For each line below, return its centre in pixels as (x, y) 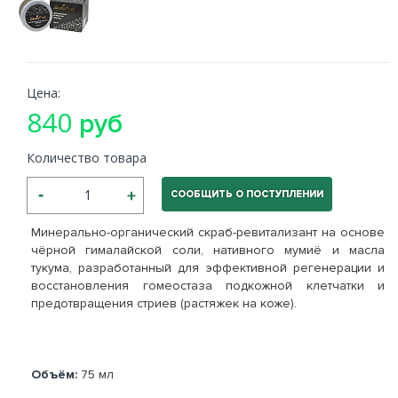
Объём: (56, 374)
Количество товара (87, 158)
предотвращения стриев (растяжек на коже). (164, 303)
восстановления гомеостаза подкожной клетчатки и (208, 286)
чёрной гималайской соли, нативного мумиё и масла (208, 250)
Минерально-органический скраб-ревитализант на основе (208, 232)
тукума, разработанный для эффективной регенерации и (208, 268)
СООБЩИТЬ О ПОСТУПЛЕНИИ (247, 194)
